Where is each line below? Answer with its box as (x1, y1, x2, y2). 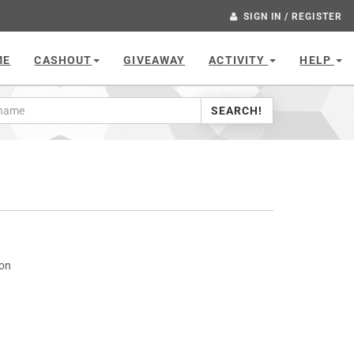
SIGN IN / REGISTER (243, 11, 342, 22)
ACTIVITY (209, 54, 269, 66)
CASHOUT (34, 54, 92, 66)
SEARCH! (210, 104, 263, 117)
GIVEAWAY (123, 54, 186, 66)
